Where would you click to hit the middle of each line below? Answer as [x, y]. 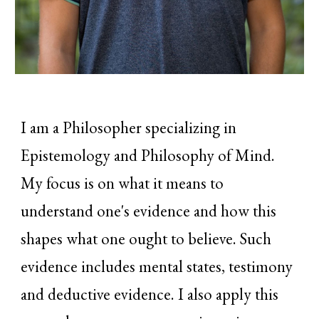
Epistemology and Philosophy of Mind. [148, 155]
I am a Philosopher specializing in [129, 127]
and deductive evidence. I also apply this [150, 294]
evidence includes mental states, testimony [157, 266]
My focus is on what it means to [122, 183]
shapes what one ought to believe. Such [146, 238]
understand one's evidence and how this [149, 210]
